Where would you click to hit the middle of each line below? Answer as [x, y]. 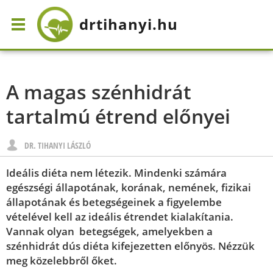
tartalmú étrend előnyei [118, 116]
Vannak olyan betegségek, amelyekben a [109, 231]
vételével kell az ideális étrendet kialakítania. [120, 217]
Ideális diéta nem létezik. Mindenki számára [116, 173]
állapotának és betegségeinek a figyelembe [114, 202]
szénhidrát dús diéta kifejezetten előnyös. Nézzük [130, 246]
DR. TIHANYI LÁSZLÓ [58, 145]
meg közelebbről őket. [62, 261]
